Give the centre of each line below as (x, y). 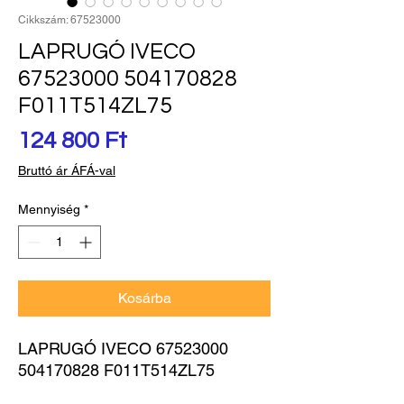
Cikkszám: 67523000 (69, 20)
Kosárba (144, 298)
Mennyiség (49, 210)
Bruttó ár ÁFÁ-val (67, 171)
